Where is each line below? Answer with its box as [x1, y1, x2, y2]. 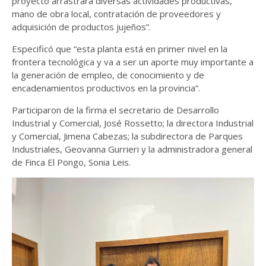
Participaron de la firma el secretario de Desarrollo [12, 104, 219, 116]
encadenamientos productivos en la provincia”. [12, 82, 200, 94]
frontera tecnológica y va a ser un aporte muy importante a [12, 56, 254, 68]
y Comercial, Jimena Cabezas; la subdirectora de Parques [12, 130, 243, 142]
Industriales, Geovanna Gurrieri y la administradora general [12, 143, 252, 155]
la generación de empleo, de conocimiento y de [12, 69, 204, 81]
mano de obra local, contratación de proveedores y [12, 8, 221, 20]
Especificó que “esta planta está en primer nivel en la [12, 43, 227, 55]
